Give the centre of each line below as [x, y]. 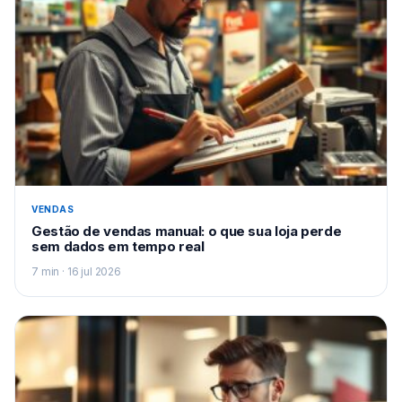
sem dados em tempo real [118, 246]
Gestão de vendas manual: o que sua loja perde [187, 231]
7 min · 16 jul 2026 [76, 271]
